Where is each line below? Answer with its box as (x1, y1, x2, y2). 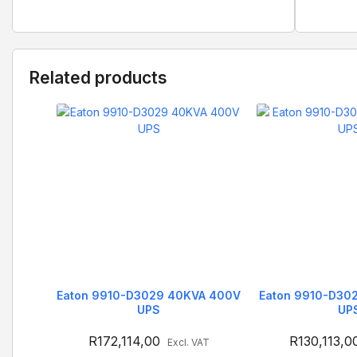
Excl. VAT (167, 335, 210, 348)
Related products (29, 68, 167, 88)
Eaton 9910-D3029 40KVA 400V (57, 288, 241, 302)
